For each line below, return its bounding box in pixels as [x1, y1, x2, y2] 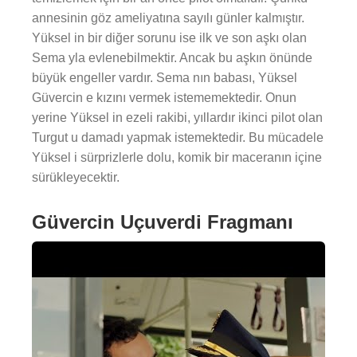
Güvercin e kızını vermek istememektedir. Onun [32, 91, 296, 104]
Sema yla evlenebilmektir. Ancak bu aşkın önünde [32, 51, 312, 65]
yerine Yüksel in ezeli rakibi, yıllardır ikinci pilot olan [32, 111, 323, 124]
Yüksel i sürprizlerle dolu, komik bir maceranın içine [32, 151, 322, 164]
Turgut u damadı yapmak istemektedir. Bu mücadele [32, 131, 324, 144]
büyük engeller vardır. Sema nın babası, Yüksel [32, 71, 297, 84]
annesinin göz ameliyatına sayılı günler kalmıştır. [32, 11, 304, 25]
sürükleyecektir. [32, 171, 120, 184]
